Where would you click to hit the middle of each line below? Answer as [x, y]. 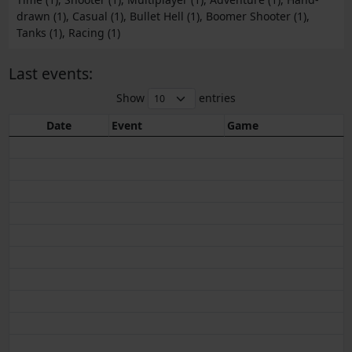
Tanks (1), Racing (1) [68, 33]
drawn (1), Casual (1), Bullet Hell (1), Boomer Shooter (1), [163, 16]
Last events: [50, 74]
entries [216, 97]
